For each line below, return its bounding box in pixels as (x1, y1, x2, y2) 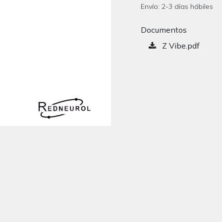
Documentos (141, 25, 187, 35)
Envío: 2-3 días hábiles (141, 2, 213, 11)
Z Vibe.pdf (160, 41, 200, 51)
